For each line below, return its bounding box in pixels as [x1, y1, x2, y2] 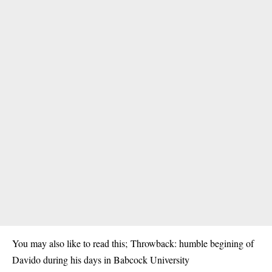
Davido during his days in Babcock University [12, 253, 189, 266]
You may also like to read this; [12, 236, 131, 250]
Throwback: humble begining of [131, 236, 254, 250]
